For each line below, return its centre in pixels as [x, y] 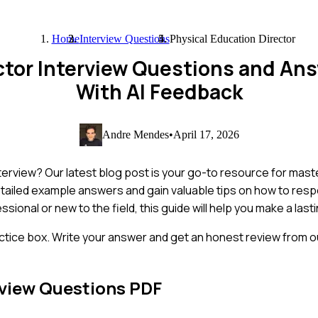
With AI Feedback [159, 92]
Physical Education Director [232, 39]
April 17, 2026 [206, 134]
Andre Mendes [135, 134]
